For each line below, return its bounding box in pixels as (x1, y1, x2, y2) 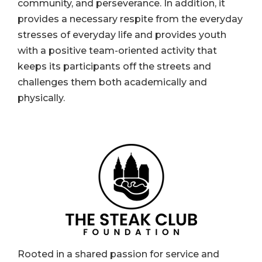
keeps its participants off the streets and (18, 60, 211, 72)
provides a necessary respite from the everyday (18, 13, 243, 25)
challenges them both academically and (18, 76, 207, 88)
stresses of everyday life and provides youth (18, 29, 226, 40)
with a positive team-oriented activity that (18, 44, 217, 56)
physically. (18, 92, 65, 104)
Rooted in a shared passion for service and (18, 249, 219, 260)
